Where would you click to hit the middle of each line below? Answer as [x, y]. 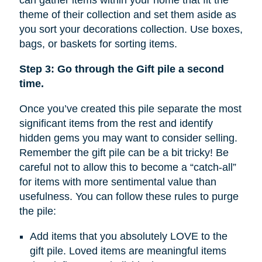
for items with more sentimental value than [118, 182]
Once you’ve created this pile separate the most [130, 109]
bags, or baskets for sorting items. [98, 44]
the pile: [37, 211]
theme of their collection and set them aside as [127, 15]
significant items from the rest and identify [116, 124]
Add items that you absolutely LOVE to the [128, 237]
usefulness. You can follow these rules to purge [129, 197]
